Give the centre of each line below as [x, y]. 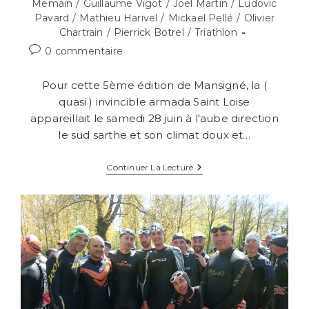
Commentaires [66, 50]
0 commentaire [84, 51]
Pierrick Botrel [149, 33]
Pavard [52, 18]
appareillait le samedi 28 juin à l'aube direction [154, 119]
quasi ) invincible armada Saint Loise [154, 102]
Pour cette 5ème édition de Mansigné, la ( [154, 86]
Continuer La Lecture [150, 168]
